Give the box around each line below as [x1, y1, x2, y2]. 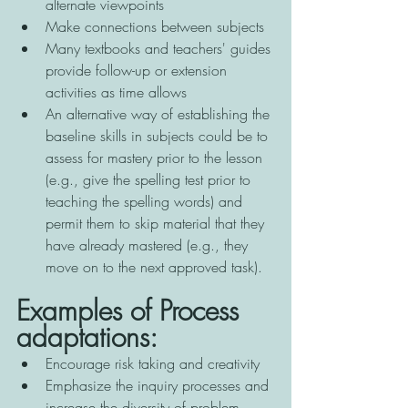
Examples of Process [16, 291, 247, 329]
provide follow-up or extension [46, 59, 231, 80]
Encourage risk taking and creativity [46, 352, 264, 373]
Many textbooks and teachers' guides [46, 37, 275, 58]
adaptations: [16, 318, 158, 355]
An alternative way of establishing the [46, 103, 274, 124]
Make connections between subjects [46, 15, 269, 36]
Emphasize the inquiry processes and [46, 374, 273, 395]
